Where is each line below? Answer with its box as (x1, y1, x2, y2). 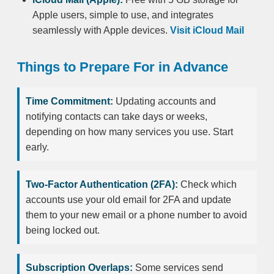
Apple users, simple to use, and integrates (32, 9, 213, 20)
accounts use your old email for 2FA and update (26, 194, 231, 205)
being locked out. (26, 224, 100, 235)
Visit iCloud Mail (170, 24, 244, 35)
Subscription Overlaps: (26, 262, 133, 273)
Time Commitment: (26, 95, 113, 106)
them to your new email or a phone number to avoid (26, 209, 247, 220)
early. (26, 141, 49, 152)
